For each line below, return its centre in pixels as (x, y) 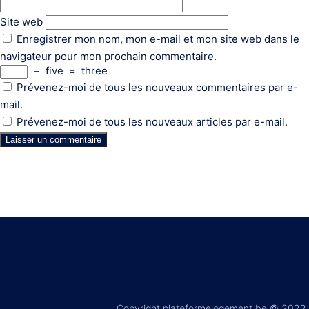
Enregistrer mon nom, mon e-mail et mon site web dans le (158, 39)
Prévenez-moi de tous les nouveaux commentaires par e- (157, 88)
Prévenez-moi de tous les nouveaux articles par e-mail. (152, 122)
